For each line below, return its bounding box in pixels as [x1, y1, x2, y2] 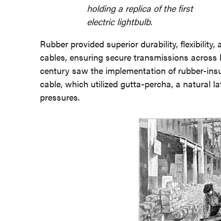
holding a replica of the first [87, 1, 193, 14]
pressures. [39, 90, 80, 103]
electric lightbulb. [87, 15, 153, 28]
